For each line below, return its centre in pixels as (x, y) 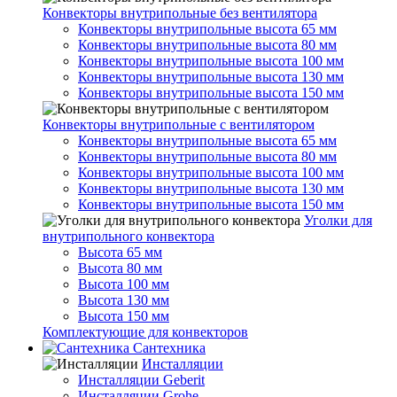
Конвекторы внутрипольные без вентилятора (180, 13)
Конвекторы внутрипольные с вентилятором (179, 125)
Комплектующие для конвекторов (145, 332)
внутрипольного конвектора (128, 236)
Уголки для (338, 220)
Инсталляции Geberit (141, 380)
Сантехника (167, 348)
